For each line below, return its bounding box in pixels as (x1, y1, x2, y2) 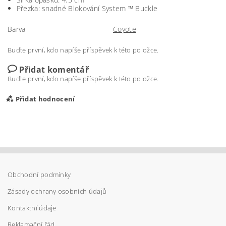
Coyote (113, 24, 136, 34)
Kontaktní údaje (8, 203, 56, 212)
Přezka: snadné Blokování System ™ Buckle (16, 3, 158, 13)
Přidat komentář (19, 64, 89, 75)
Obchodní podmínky (8, 169, 71, 179)
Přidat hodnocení (15, 94, 75, 103)
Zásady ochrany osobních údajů (8, 186, 107, 196)
